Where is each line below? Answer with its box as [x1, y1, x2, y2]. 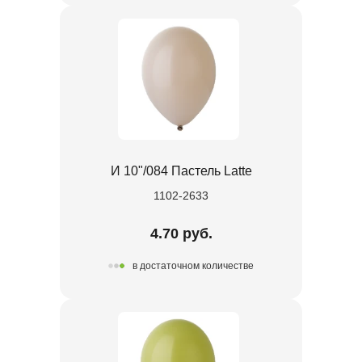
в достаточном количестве [133, 260, 254, 272]
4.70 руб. [149, 225, 213, 242]
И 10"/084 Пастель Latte [110, 163, 252, 178]
